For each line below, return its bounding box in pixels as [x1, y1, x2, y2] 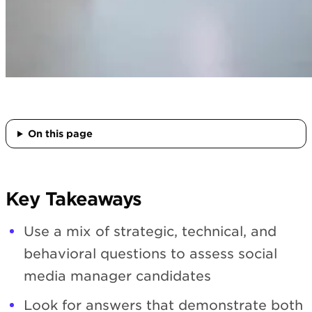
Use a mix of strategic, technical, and [24, 223, 276, 240]
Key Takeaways [6, 188, 142, 210]
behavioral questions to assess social [24, 245, 277, 262]
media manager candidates [24, 267, 211, 284]
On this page [27, 128, 93, 139]
